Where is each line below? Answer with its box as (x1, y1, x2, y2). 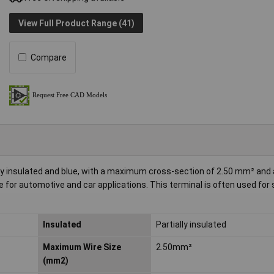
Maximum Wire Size (42, 242, 121, 253)
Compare (31, 52, 67, 62)
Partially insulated (155, 220, 226, 230)
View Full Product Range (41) (18, 18, 135, 28)
